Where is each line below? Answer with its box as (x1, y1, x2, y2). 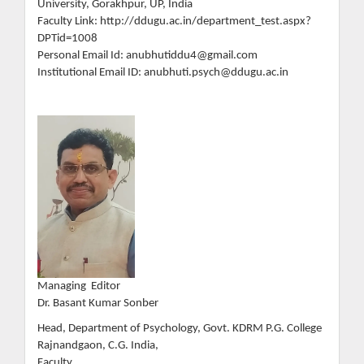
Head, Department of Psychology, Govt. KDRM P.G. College (37, 323, 322, 336)
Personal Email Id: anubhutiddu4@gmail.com (37, 49, 258, 62)
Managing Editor (37, 279, 120, 292)
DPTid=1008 (37, 32, 97, 45)
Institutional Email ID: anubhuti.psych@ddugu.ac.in (37, 66, 288, 79)
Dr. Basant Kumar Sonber (37, 297, 158, 310)
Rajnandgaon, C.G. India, (37, 340, 158, 353)
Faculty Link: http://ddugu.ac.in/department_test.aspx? (37, 15, 311, 28)
